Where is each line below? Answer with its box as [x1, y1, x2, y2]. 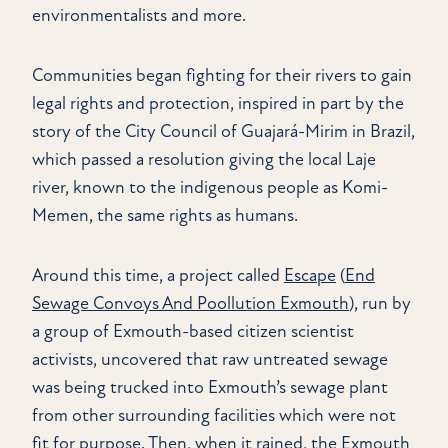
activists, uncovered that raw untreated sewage [32, 348, 388, 370]
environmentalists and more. [32, 4, 246, 26]
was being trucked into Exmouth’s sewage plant [32, 376, 388, 398]
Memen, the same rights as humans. [32, 204, 302, 226]
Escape [284, 264, 336, 286]
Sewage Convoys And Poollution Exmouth [32, 292, 349, 314]
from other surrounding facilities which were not [32, 404, 396, 426]
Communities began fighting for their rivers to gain [32, 64, 412, 86]
